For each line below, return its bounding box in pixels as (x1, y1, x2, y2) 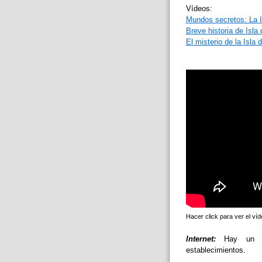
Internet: (185, 234, 216, 243)
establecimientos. (185, 245, 246, 254)
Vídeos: (185, 4, 212, 13)
